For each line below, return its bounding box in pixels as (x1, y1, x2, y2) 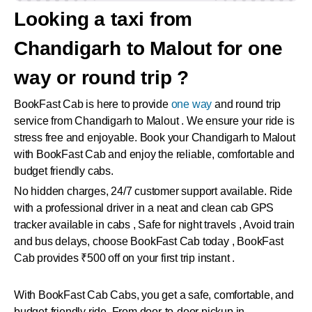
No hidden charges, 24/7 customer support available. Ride (14, 185, 292, 198)
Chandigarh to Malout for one (14, 38, 283, 60)
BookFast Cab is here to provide (14, 98, 171, 111)
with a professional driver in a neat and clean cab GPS (14, 202, 274, 214)
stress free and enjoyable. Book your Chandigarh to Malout (14, 132, 295, 144)
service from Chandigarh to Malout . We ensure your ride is (14, 115, 295, 127)
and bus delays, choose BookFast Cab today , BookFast (14, 235, 283, 248)
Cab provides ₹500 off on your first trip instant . (14, 252, 235, 265)
